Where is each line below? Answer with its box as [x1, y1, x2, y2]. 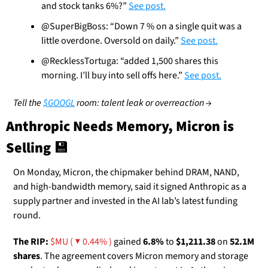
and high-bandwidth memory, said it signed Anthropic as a [13, 180, 246, 194]
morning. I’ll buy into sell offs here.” [41, 69, 184, 83]
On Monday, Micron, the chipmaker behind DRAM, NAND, [13, 166, 239, 179]
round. [13, 209, 41, 223]
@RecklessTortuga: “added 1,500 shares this [41, 54, 218, 68]
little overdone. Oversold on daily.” [41, 34, 181, 48]
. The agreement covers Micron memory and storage [40, 249, 248, 263]
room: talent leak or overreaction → [75, 96, 211, 110]
